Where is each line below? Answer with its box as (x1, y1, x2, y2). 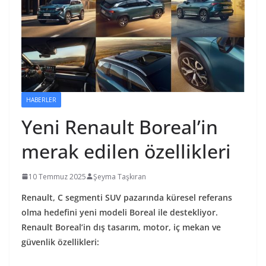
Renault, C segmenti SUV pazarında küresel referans (21, 191, 232, 203)
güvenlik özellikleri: (21, 236, 99, 248)
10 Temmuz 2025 (28, 171, 86, 182)
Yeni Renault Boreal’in (21, 113, 218, 140)
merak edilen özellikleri (21, 138, 231, 164)
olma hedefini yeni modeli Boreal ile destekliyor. (21, 206, 218, 218)
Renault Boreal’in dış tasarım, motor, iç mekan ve (21, 221, 221, 233)
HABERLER (26, 95, 56, 104)
